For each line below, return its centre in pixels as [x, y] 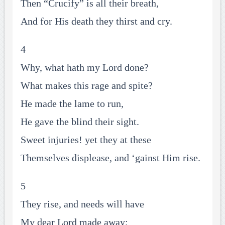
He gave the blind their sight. [80, 122]
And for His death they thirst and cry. [96, 21]
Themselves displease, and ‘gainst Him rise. [110, 158]
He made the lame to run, [72, 104]
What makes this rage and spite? [86, 86]
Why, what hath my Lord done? [84, 68]
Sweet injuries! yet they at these [86, 140]
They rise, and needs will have [82, 204]
